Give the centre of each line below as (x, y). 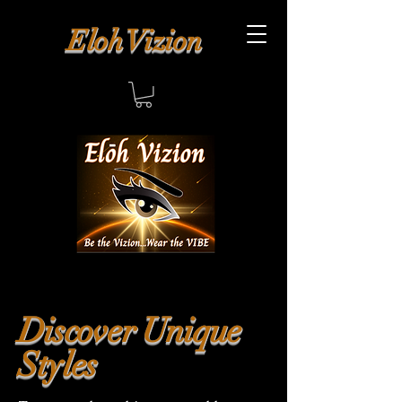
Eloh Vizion (135, 41)
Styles (57, 364)
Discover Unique (130, 330)
